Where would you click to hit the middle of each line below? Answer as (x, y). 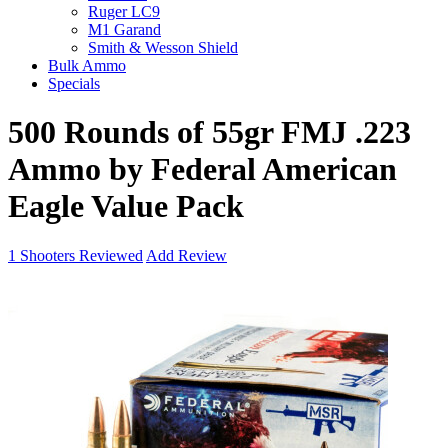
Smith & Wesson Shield (163, 47)
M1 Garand (124, 29)
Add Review (186, 255)
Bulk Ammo (87, 65)
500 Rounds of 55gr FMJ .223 (209, 132)
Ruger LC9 (124, 11)
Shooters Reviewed (79, 255)
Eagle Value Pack (126, 206)
